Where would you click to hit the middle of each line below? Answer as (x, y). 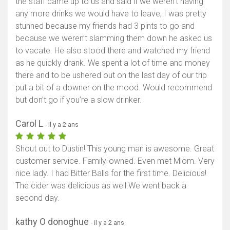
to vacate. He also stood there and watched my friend (113, 50)
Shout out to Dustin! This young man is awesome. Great (115, 148)
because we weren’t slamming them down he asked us (114, 38)
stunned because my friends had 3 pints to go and (105, 26)
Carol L (30, 123)
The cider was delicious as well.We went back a (101, 185)
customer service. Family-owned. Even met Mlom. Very (115, 161)
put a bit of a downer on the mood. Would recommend (114, 87)
